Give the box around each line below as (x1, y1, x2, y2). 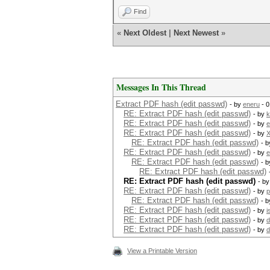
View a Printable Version (127, 247, 197, 254)
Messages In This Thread (116, 81, 206, 93)
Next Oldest (124, 28, 166, 37)
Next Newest (174, 28, 219, 37)
